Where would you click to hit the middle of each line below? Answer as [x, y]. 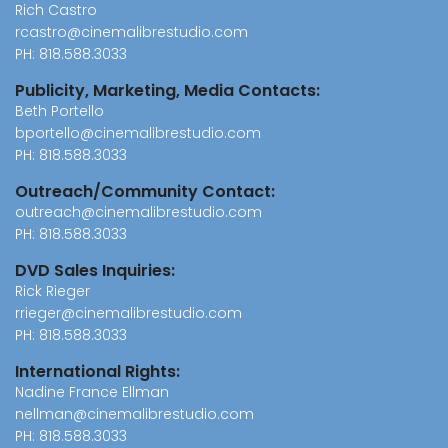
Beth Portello [59, 110]
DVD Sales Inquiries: [95, 270]
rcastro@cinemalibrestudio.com [131, 31]
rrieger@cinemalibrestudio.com [128, 312]
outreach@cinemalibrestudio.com [138, 211]
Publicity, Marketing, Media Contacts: [167, 90]
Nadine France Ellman [92, 391]
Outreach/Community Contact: [145, 191]
